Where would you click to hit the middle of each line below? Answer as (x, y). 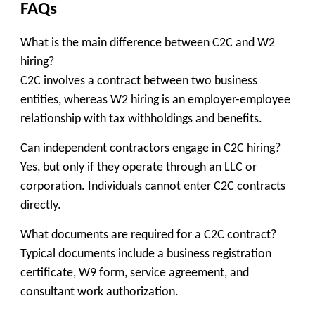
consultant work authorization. (99, 292)
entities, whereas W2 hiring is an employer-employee (155, 100)
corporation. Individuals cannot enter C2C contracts (153, 186)
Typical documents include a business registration (146, 254)
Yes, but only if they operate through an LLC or (139, 167)
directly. (41, 205)
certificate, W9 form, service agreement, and (135, 273)
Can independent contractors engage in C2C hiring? (150, 148)
